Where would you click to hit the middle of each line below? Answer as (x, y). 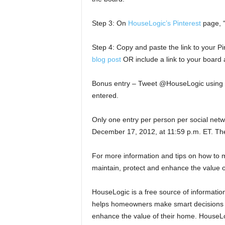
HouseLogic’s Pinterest (164, 23)
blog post (106, 59)
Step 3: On (110, 23)
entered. (105, 95)
